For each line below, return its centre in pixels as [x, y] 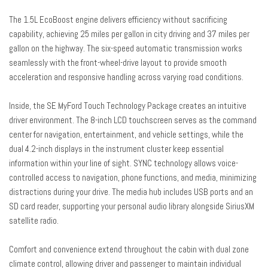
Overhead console [52, 139]
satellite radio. [34, 220]
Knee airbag [42, 41]
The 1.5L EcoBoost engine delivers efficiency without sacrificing [118, 19]
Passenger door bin [54, 168]
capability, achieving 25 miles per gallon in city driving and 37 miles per [129, 33]
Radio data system [54, 254]
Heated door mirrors [55, 13]
